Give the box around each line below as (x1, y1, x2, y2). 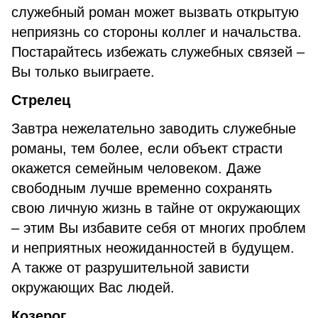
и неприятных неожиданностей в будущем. (11, 240, 295, 256)
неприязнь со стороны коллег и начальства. (11, 24, 302, 40)
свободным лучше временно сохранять (11, 180, 272, 196)
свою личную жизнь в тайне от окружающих (11, 200, 300, 216)
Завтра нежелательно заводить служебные (11, 121, 296, 136)
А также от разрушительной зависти (11, 260, 249, 275)
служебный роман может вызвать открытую (11, 4, 299, 20)
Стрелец (11, 92, 70, 108)
